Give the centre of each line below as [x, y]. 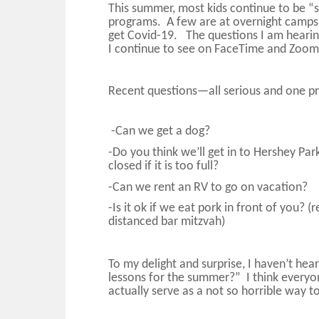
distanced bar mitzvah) [168, 222]
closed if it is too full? [163, 166]
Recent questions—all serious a [189, 92]
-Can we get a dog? [161, 132]
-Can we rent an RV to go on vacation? [208, 187]
